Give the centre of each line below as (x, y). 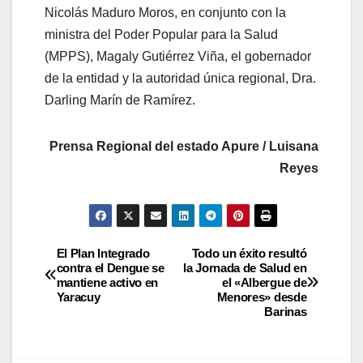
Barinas (286, 311)
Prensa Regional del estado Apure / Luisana (184, 147)
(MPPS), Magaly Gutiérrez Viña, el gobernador (178, 57)
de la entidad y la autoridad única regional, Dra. (180, 79)
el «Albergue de (264, 282)
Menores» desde (262, 297)
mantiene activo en (107, 282)
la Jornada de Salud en (245, 267)
